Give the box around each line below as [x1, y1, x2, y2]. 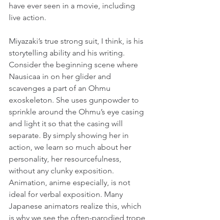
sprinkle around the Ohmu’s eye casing [9, 107, 146, 117]
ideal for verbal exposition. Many [9, 190, 125, 199]
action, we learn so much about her [9, 142, 133, 152]
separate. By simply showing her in [9, 131, 131, 140]
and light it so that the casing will [9, 119, 125, 129]
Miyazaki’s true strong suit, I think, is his [9, 36, 145, 46]
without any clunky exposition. [9, 166, 116, 176]
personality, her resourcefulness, [9, 154, 123, 164]
